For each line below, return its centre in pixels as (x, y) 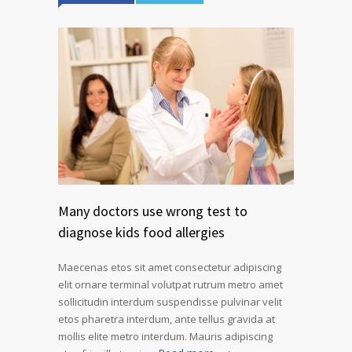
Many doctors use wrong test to (153, 211)
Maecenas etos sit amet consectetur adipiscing (170, 268)
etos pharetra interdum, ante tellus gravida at (167, 319)
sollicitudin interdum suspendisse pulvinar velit (170, 302)
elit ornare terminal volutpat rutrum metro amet (170, 285)
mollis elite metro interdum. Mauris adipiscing (165, 337)
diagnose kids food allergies (141, 233)
